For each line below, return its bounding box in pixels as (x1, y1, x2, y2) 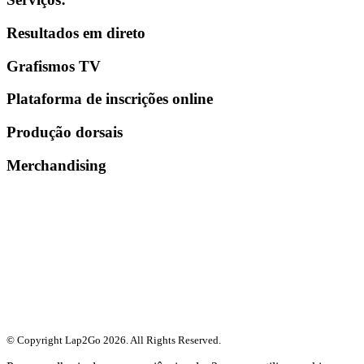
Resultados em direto (6, 24, 145, 41)
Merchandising (6, 156, 106, 174)
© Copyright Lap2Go (6, 334, 103, 347)
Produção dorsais (6, 123, 123, 141)
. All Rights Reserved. (126, 334, 221, 347)
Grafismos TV (6, 57, 101, 75)
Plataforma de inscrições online (6, 90, 213, 108)
